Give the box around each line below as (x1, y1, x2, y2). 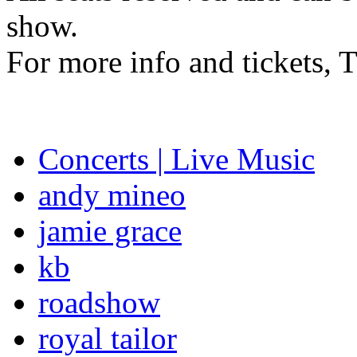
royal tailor (38, 320, 177, 355)
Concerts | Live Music (38, 141, 315, 176)
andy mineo (38, 177, 186, 212)
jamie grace (38, 213, 182, 248)
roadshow (38, 284, 160, 320)
